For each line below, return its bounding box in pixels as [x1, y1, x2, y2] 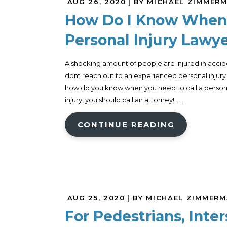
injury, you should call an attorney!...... [64, 96, 183, 104]
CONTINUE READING [77, 120, 175, 130]
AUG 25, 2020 [67, 194, 125, 202]
